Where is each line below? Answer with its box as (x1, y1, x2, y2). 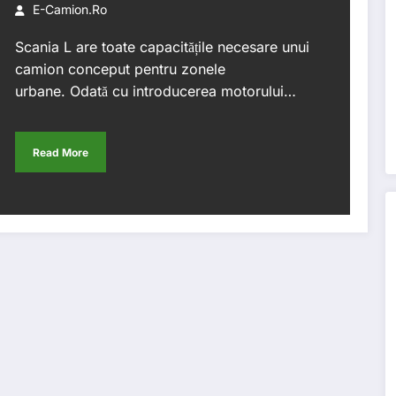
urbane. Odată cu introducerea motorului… (14, 82, 296, 100)
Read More (32, 145, 88, 159)
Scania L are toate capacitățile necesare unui (14, 38, 309, 56)
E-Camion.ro (32, 2, 107, 17)
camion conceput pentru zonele (14, 60, 225, 78)
